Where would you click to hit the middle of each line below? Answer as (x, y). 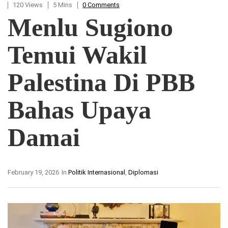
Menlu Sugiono (90, 27)
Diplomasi (143, 172)
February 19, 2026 (33, 172)
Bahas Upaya (79, 110)
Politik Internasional (97, 172)
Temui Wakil (77, 55)
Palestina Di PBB (101, 82)
